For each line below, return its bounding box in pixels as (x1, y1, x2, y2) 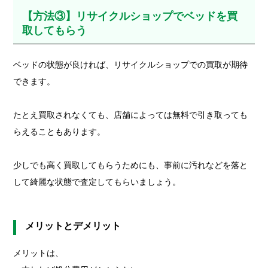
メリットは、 (13, 248, 64, 258)
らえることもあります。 (13, 126, 106, 136)
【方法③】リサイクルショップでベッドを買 (22, 10, 238, 22)
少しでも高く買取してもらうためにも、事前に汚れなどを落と (13, 160, 248, 170)
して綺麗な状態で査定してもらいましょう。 (13, 176, 181, 187)
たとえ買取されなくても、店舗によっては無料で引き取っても (13, 109, 248, 120)
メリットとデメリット (25, 220, 121, 231)
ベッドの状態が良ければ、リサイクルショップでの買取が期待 (13, 59, 248, 69)
